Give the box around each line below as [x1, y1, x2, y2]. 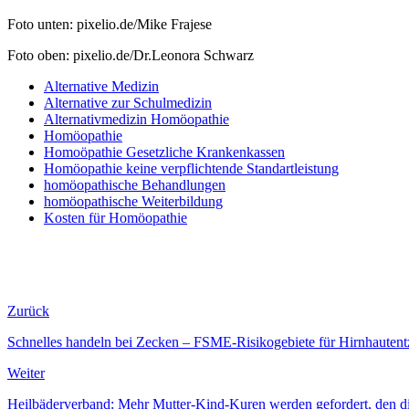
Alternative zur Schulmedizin [44, 95, 212, 111]
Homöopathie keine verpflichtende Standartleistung [44, 161, 339, 177]
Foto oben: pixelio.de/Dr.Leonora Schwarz [7, 47, 254, 64]
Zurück [7, 303, 49, 320]
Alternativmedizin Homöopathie [44, 111, 229, 128]
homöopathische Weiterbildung [44, 194, 223, 210]
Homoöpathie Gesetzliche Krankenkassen [44, 144, 285, 161]
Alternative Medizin [44, 79, 159, 95]
